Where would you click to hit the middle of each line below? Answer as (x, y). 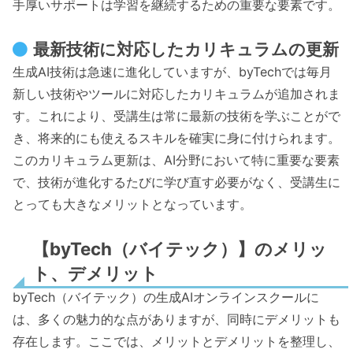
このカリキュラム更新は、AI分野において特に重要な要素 (176, 160)
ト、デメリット (95, 273)
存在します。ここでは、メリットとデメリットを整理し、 (176, 342)
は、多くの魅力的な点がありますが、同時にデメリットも (176, 320)
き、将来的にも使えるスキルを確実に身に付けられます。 (176, 137)
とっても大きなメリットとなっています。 (132, 204)
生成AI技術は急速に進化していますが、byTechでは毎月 (172, 71)
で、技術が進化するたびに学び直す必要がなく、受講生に (176, 182)
